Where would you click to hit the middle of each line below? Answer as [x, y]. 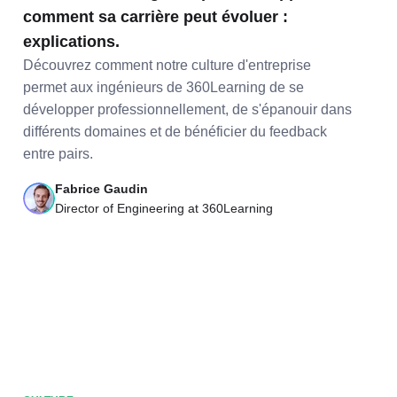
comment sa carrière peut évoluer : [155, 17]
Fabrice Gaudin [101, 189]
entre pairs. [58, 154]
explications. [71, 42]
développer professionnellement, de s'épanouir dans [187, 109]
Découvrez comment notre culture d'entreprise [167, 65]
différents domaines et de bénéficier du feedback [175, 132]
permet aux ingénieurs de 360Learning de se [163, 87]
